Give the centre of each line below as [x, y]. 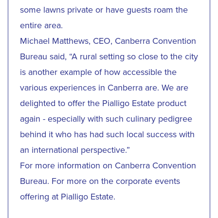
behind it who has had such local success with [107, 134]
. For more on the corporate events [114, 181]
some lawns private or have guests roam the [104, 9]
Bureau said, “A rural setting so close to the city [109, 56]
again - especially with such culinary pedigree [106, 118]
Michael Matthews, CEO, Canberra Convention [108, 41]
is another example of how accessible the [98, 72]
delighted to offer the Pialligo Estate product [103, 103]
